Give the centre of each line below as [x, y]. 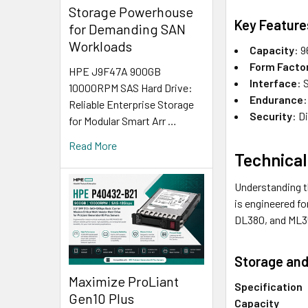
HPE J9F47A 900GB [115, 71]
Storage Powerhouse [131, 12]
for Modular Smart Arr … [123, 121]
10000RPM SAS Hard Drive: [131, 88]
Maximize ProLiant [124, 281]
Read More [93, 146]
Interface [274, 82]
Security [271, 115]
